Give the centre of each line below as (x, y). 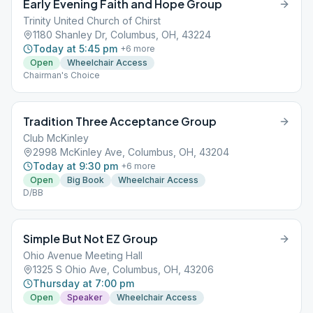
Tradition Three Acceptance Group (120, 121)
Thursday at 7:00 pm (83, 283)
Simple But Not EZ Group (90, 239)
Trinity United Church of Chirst (92, 21)
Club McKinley (56, 138)
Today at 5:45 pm (75, 49)
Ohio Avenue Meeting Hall (83, 255)
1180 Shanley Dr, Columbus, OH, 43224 (122, 35)
